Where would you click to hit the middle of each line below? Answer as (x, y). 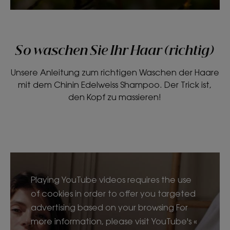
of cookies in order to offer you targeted (113, 193)
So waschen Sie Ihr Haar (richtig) (115, 51)
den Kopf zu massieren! (115, 97)
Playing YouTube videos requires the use (111, 179)
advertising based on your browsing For (109, 207)
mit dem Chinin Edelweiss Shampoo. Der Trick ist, (115, 84)
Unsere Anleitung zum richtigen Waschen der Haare (115, 72)
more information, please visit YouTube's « (114, 221)
